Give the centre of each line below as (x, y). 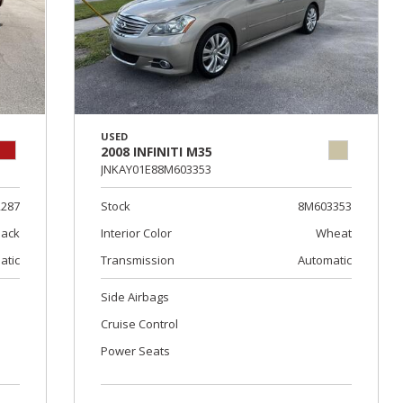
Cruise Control (139, 324)
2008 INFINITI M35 (156, 152)
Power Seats (135, 351)
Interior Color (136, 233)
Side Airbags (134, 297)
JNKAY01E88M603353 (156, 170)
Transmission (137, 260)
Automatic (324, 260)
